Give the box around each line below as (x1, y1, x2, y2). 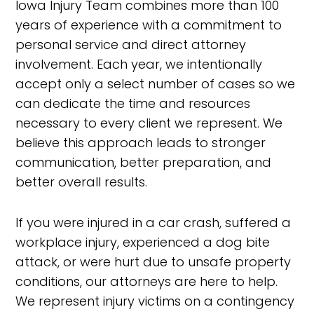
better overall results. (15, 173, 148, 191)
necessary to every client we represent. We (15, 114, 283, 132)
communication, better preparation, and (15, 153, 272, 171)
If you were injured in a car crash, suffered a (15, 214, 292, 231)
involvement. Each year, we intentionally (15, 55, 263, 73)
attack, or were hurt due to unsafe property (15, 253, 292, 271)
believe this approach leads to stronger (15, 134, 266, 151)
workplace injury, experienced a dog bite (15, 233, 271, 251)
